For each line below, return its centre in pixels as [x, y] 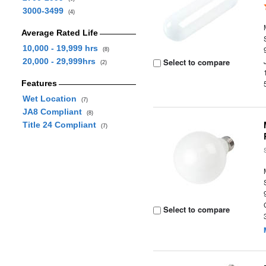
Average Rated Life [59, 33]
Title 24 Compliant [61, 125]
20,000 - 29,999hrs [61, 61]
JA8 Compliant [54, 112]
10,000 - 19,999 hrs [62, 48]
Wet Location [52, 99]
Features [39, 83]
